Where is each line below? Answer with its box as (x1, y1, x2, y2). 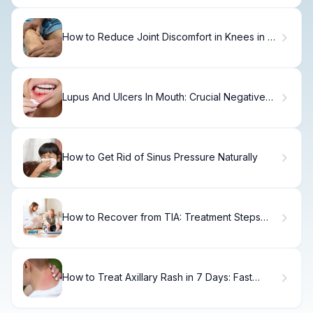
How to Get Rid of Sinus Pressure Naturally (62, 151, 258, 163)
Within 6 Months (62, 223, 136, 235)
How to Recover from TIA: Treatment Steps (62, 211, 261, 224)
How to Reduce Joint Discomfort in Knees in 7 (62, 31, 274, 43)
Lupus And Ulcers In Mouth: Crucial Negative (62, 91, 265, 103)
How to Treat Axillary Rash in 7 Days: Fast (62, 271, 252, 284)
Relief (62, 283, 89, 296)
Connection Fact (62, 103, 138, 115)
